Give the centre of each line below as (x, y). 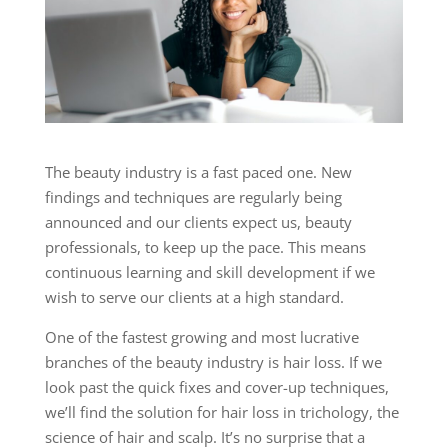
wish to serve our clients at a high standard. (194, 297)
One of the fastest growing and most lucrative (201, 337)
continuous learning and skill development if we (209, 272)
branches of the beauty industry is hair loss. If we (213, 362)
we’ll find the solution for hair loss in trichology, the (221, 412)
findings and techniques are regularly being (193, 197)
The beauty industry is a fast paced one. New (198, 172)
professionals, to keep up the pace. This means (205, 247)
